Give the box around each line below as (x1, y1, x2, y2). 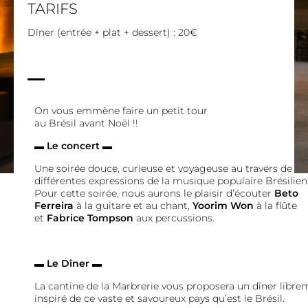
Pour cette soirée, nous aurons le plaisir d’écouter (34, 187, 272, 199)
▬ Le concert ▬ (34, 140, 112, 152)
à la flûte (254, 199, 297, 212)
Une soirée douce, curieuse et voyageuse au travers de (34, 162, 292, 175)
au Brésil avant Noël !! (34, 117, 141, 129)
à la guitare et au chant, (76, 199, 192, 212)
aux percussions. (133, 212, 217, 224)
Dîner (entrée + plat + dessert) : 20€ (27, 26, 197, 38)
